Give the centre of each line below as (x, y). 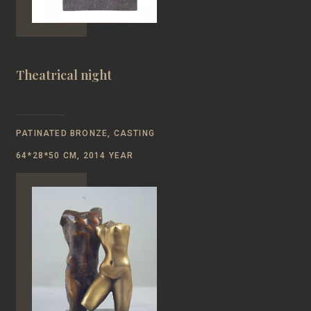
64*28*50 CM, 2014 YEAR (75, 155)
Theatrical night (64, 75)
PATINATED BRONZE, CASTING (85, 133)
